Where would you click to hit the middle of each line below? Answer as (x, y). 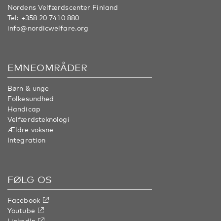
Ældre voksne (31, 129)
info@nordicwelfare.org (48, 28)
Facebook (24, 200)
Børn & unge (28, 88)
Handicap (24, 109)
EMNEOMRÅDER (48, 67)
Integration (27, 140)
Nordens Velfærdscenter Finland (63, 7)
